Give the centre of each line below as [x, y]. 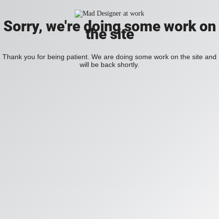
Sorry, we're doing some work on [109, 26]
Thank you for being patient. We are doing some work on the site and [109, 57]
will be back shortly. [109, 65]
